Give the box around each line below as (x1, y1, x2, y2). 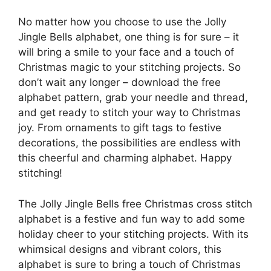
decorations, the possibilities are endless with (18, 137, 241, 149)
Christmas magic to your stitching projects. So (18, 61, 241, 74)
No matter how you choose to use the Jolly (18, 16, 226, 28)
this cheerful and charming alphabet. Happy (18, 152, 232, 165)
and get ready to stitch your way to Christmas (18, 106, 241, 119)
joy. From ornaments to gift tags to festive (18, 122, 221, 134)
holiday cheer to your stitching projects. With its (18, 227, 249, 240)
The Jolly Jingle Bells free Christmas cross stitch (18, 197, 252, 210)
